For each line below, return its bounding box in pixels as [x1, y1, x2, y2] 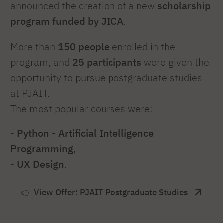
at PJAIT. [10, 86, 50, 99]
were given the [141, 55, 209, 68]
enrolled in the [110, 40, 175, 53]
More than [10, 40, 58, 53]
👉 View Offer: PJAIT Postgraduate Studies [21, 186, 188, 198]
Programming [10, 142, 73, 155]
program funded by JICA [10, 15, 123, 28]
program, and [10, 55, 72, 68]
